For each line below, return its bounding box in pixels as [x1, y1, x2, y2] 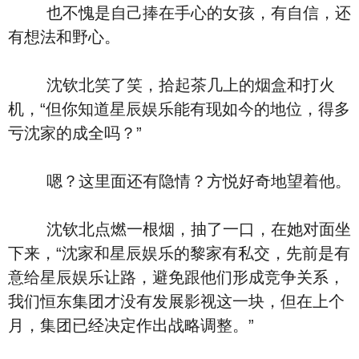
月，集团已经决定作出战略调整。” [8, 317, 254, 334]
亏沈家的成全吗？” [8, 124, 142, 142]
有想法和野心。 [8, 28, 120, 46]
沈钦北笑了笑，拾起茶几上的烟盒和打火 [8, 76, 335, 94]
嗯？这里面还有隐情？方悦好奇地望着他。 [8, 172, 351, 190]
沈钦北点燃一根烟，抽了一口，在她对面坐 [8, 220, 351, 238]
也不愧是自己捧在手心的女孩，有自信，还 [8, 4, 351, 22]
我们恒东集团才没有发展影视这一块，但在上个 [8, 292, 345, 310]
